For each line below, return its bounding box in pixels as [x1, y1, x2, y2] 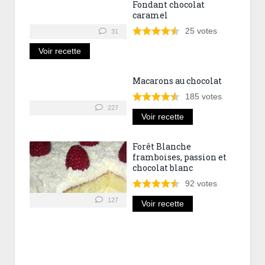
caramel [132, 9, 168, 21]
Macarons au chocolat [132, 75, 222, 87]
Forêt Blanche [132, 141, 191, 153]
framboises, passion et [132, 151, 227, 163]
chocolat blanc [132, 162, 193, 174]
